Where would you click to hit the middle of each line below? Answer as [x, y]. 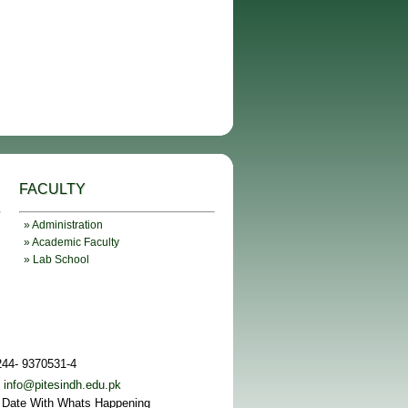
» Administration [63, 225]
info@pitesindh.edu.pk [62, 385]
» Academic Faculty [71, 243]
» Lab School [56, 260]
